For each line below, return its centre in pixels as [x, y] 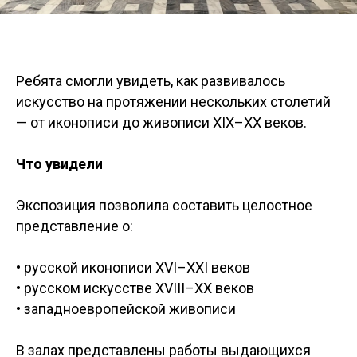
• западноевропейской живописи [126, 309]
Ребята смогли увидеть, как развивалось [151, 81]
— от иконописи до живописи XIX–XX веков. [161, 122]
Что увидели [59, 164]
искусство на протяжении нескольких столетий [173, 102]
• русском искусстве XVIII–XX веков [135, 288]
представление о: [75, 226]
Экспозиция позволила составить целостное [164, 205]
